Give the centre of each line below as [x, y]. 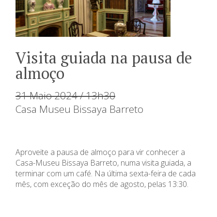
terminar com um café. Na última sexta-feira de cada [106, 173]
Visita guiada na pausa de [104, 57]
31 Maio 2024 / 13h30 [65, 95]
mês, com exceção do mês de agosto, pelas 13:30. [102, 184]
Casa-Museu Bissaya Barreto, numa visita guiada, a [103, 163]
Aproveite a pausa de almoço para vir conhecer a [100, 152]
